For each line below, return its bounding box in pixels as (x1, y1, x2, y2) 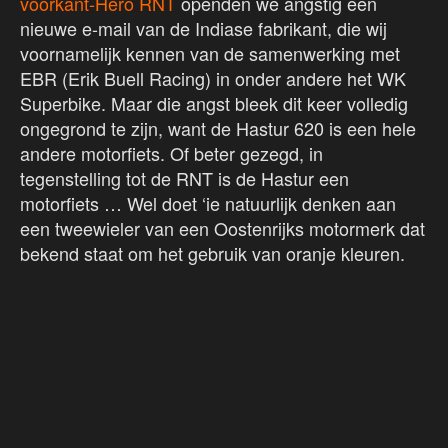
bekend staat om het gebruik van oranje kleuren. (20, 240, 410, 267)
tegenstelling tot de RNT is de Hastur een (20, 165, 349, 192)
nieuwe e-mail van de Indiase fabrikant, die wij (20, 15, 387, 42)
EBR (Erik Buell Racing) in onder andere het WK (20, 65, 406, 92)
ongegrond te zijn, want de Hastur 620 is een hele (20, 115, 416, 142)
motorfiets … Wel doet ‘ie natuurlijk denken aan (20, 190, 396, 217)
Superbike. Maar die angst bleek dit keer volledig (20, 90, 408, 117)
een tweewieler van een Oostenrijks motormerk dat (20, 215, 425, 242)
